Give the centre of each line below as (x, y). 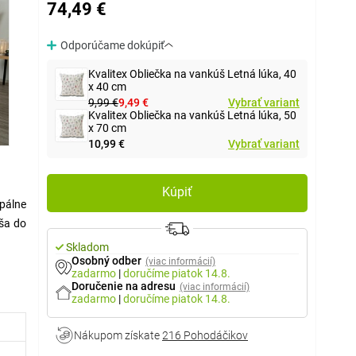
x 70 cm (107, 128)
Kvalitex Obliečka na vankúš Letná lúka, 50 (192, 115)
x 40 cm (107, 87)
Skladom (87, 247)
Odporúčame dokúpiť (112, 45)
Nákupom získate (118, 335)
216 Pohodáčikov (205, 335)
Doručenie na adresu (124, 286)
